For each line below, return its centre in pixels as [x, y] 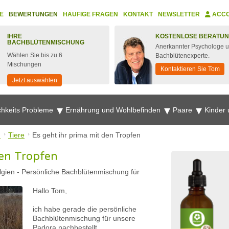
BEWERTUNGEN [33, 14]
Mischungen [24, 64]
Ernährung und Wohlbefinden [114, 110]
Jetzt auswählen [35, 80]
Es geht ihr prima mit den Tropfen [86, 135]
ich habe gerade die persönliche [85, 209]
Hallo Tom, [50, 191]
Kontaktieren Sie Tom [190, 69]
